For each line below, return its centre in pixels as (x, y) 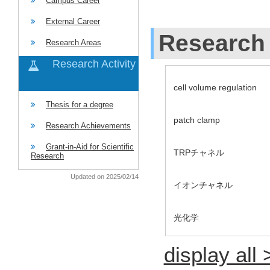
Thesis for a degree (80, 105)
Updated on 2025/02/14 (105, 177)
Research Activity (94, 64)
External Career (73, 21)
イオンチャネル (203, 185)
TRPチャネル (199, 152)
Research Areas (74, 42)
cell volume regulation (215, 87)
